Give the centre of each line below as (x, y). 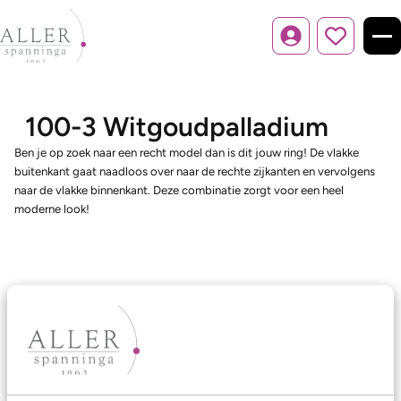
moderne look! (52, 209)
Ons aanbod (57, 350)
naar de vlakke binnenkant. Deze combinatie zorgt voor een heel (179, 190)
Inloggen (313, 44)
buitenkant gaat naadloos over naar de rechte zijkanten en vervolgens (195, 171)
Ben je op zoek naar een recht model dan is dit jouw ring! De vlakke (187, 152)
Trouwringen (54, 388)
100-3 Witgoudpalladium (177, 127)
